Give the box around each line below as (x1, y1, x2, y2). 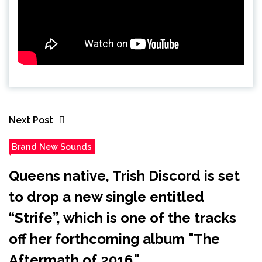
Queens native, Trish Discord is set (9, 167, 240, 184)
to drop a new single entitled (9, 188, 204, 205)
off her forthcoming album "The (9, 230, 220, 247)
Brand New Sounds (12, 141, 92, 151)
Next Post (9, 114, 53, 126)
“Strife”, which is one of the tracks (9, 209, 236, 226)
